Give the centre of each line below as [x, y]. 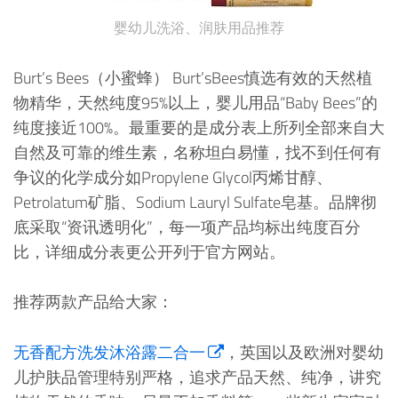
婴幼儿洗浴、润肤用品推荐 [199, 27]
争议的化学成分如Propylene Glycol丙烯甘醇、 [173, 177]
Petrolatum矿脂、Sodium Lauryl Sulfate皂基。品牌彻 [195, 202]
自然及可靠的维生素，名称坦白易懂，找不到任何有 [197, 152]
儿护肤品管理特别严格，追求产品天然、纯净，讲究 [197, 378]
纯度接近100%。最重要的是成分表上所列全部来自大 [199, 127]
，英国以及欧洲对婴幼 [304, 353]
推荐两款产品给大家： [93, 302]
